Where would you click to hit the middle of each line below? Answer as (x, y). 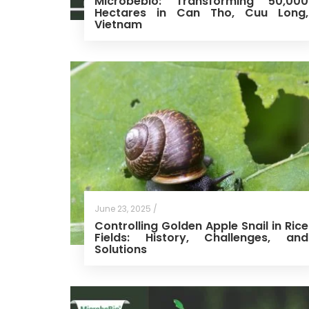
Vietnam (118, 24)
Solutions (121, 250)
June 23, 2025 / (126, 209)
